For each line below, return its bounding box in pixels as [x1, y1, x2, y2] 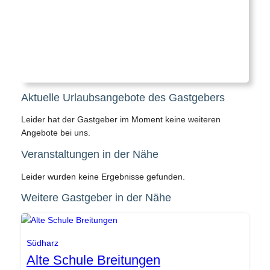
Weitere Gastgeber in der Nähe [20, 192, 171, 204]
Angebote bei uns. [20, 128, 90, 138]
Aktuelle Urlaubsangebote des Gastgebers [20, 91, 225, 104]
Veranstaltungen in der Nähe [20, 148, 159, 160]
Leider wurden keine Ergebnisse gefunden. [20, 171, 185, 181]
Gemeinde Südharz [178, 202, 250, 212]
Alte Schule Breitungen [26, 252, 160, 268]
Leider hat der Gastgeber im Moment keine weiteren [20, 115, 221, 125]
